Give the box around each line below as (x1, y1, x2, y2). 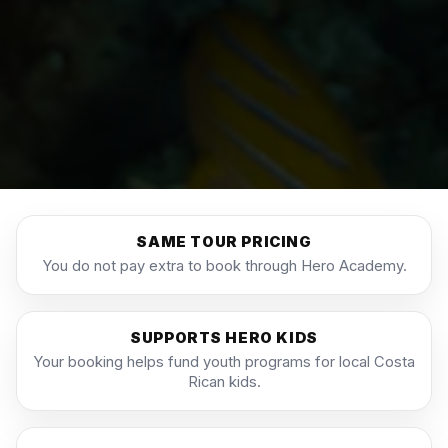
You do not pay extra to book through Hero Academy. (41, 256, 407, 275)
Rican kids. (187, 372, 261, 391)
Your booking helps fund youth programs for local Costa (33, 352, 415, 371)
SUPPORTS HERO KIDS (130, 328, 318, 347)
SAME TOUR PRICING (136, 232, 312, 251)
